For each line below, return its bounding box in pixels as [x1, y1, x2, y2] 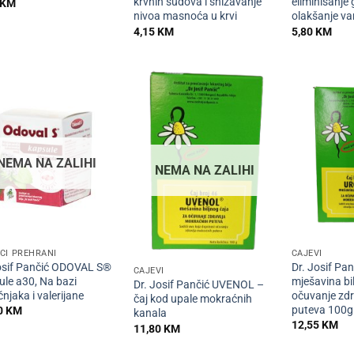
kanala [133, 307, 167, 321]
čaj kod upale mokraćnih [133, 292, 252, 307]
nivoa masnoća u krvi [133, 9, 237, 24]
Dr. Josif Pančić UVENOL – [133, 278, 264, 292]
